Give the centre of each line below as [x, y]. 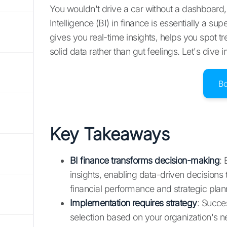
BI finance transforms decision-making [145, 161]
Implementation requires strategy [134, 203]
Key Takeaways [110, 134]
